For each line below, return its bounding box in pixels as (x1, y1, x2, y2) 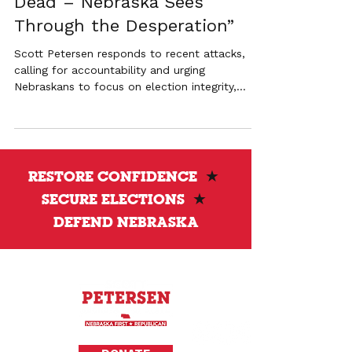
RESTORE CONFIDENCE (28, 167, 205, 186)
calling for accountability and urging (14, 64, 205, 76)
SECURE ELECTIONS (41, 189, 192, 209)
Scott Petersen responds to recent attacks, (14, 47, 245, 60)
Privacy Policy (4, 327, 67, 338)
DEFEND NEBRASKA (53, 212, 199, 232)
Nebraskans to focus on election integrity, (14, 80, 236, 93)
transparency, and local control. (14, 97, 184, 109)
